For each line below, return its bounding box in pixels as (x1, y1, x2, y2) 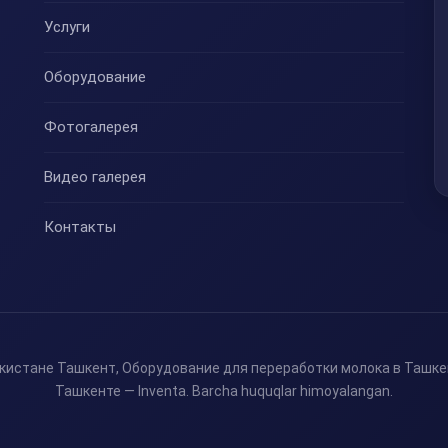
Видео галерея (43, 168, 146, 187)
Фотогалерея (43, 118, 138, 137)
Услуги (43, 18, 90, 37)
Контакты (43, 218, 116, 237)
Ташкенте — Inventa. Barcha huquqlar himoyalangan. (55, 383, 393, 400)
